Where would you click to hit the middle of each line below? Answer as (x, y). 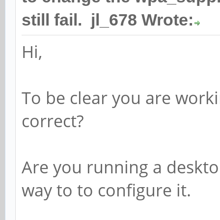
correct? (53, 121)
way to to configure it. (106, 190)
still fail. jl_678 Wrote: (108, 20)
